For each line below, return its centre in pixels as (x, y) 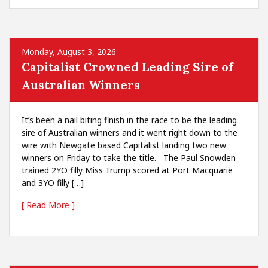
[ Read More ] (48, 205)
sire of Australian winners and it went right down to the (130, 133)
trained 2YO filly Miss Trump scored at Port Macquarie (127, 170)
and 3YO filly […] (53, 183)
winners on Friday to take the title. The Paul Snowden (129, 158)
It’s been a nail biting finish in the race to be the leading (129, 120)
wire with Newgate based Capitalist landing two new (124, 145)
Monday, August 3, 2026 (69, 52)
